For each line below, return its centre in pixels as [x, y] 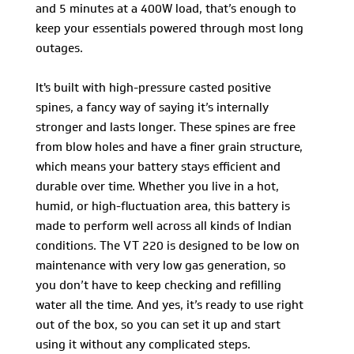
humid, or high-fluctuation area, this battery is [163, 206]
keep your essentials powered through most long [169, 28]
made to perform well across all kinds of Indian [164, 226]
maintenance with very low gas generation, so [161, 265]
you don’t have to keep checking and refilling [158, 285]
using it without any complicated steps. [143, 345]
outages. [59, 48]
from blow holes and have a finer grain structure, [169, 147]
